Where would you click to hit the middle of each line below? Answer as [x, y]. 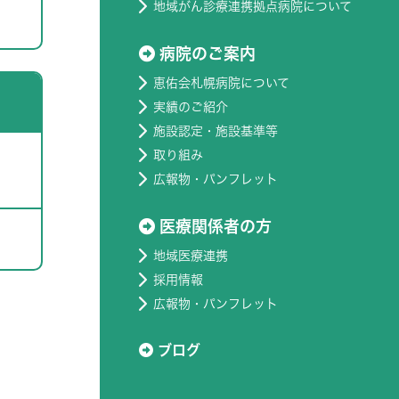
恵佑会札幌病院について [221, 82]
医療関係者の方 [216, 226]
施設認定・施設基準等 [216, 130]
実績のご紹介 [191, 106]
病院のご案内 [208, 53]
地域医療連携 [191, 255]
